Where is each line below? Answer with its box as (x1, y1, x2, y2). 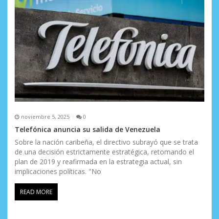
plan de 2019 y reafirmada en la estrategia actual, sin (15, 157, 182, 167)
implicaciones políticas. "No (15, 167, 101, 176)
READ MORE (20, 188, 52, 197)
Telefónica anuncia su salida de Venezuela (15, 125, 160, 134)
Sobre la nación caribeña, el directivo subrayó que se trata (15, 137, 198, 147)
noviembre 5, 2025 (21, 112, 69, 120)
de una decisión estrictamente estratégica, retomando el (15, 147, 194, 157)
